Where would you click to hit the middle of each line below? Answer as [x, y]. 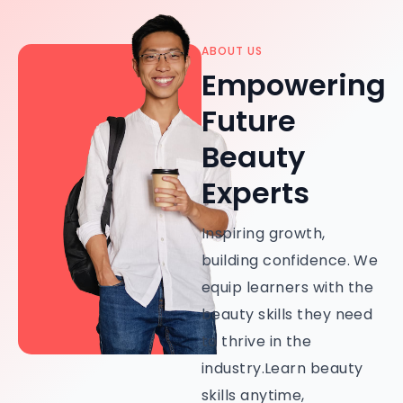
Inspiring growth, [264, 234]
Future [249, 121]
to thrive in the [257, 342]
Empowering [294, 85]
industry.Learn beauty [282, 369]
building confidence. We [290, 261]
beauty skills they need [287, 315]
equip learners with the [288, 288]
